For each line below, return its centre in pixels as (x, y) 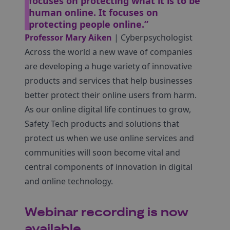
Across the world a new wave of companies (109, 52)
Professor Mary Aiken (68, 37)
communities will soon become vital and (102, 152)
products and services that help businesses (109, 81)
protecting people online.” (89, 24)
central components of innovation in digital (109, 167)
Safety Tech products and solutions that (102, 124)
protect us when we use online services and (109, 138)
